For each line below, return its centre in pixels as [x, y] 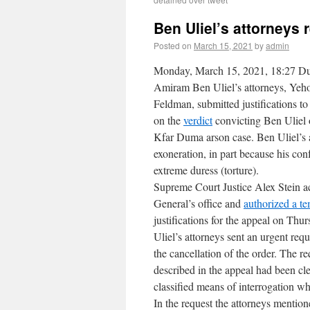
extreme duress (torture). [206, 170]
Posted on [173, 45]
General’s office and [199, 203]
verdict [198, 120]
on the [168, 120]
